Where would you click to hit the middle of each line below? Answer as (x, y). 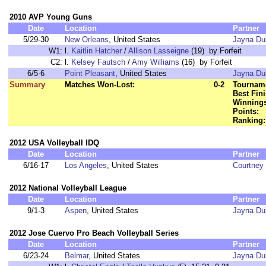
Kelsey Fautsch (98, 62)
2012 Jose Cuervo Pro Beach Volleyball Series (94, 233)
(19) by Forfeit (215, 51)
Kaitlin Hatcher (96, 51)
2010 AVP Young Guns (51, 17)
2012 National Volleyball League (68, 188)
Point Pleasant (90, 73)
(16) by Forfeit (206, 62)
